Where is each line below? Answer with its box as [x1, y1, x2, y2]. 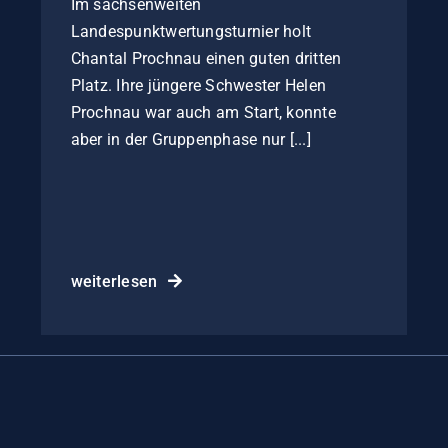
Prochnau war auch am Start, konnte [70, 103, 336, 123]
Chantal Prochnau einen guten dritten [70, 49, 342, 69]
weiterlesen [70, 271, 158, 291]
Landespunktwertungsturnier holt [70, 22, 312, 42]
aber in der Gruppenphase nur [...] [70, 130, 311, 150]
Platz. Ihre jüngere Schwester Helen [70, 76, 327, 96]
